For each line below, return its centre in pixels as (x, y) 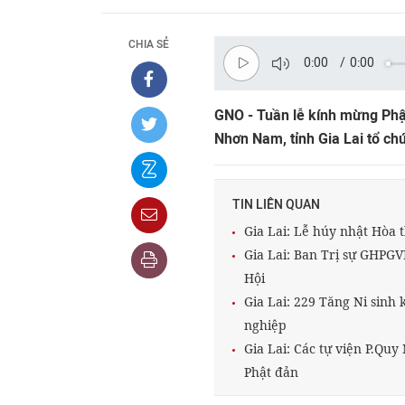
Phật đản (271, 372)
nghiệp (265, 325)
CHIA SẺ (149, 44)
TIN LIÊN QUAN (276, 205)
